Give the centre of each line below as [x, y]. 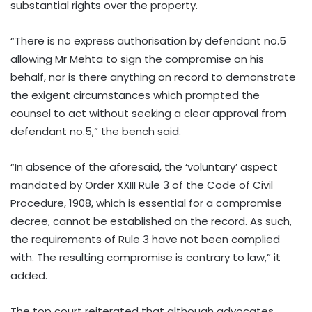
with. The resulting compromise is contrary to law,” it [146, 258]
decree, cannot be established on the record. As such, [151, 221]
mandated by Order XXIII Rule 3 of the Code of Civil [142, 185]
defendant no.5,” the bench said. [96, 132]
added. [29, 276]
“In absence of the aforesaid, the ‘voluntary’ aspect [144, 167]
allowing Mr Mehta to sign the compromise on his [137, 59]
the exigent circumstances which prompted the [135, 95]
